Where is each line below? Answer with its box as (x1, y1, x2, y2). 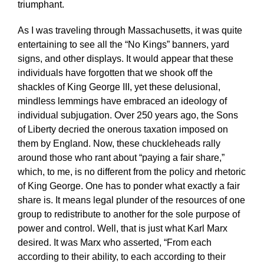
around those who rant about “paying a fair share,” (17, 152, 225, 163)
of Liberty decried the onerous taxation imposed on (17, 124, 228, 134)
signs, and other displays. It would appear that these (17, 53, 233, 64)
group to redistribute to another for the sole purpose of (17, 209, 240, 219)
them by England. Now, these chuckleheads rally (17, 138, 220, 148)
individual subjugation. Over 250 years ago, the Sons (17, 110, 238, 120)
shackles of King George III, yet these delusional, (17, 81, 220, 92)
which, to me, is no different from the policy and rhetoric (17, 166, 246, 177)
